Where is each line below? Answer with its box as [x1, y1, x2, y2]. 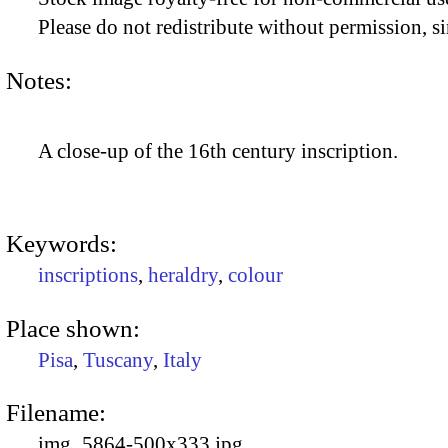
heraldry [148, 263, 218, 288]
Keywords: [6, 230, 117, 258]
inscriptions [38, 263, 138, 288]
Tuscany [83, 347, 153, 372]
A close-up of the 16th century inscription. [38, 139, 398, 164]
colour [228, 263, 283, 288]
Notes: [6, 66, 72, 94]
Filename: [6, 398, 106, 426]
